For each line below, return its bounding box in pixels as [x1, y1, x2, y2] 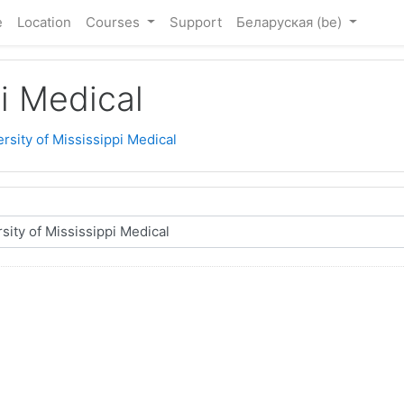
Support [169, 14, 222, 31]
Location [17, 14, 71, 31]
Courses [86, 14, 143, 31]
